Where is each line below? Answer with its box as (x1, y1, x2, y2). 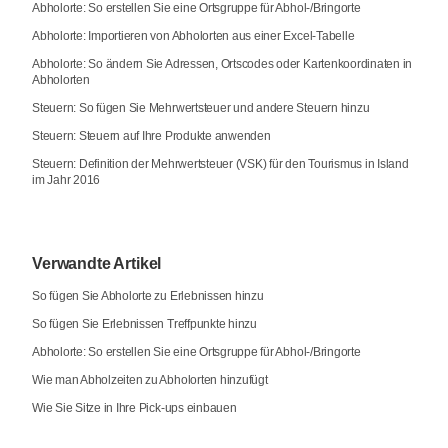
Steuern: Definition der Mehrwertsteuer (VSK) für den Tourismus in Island (32, 157, 409, 172)
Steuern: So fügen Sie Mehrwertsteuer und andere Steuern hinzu (32, 101, 370, 116)
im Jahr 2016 (32, 173, 101, 188)
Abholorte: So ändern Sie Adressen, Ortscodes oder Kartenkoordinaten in (32, 57, 413, 72)
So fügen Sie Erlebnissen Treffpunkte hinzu (32, 317, 257, 332)
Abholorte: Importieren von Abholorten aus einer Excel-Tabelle (32, 29, 355, 44)
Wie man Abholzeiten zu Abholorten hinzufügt (32, 373, 268, 388)
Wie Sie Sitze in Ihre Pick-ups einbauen (32, 401, 237, 416)
